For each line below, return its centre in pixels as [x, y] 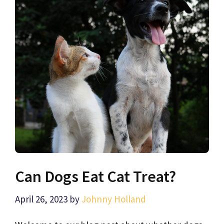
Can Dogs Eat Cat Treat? [95, 176]
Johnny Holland [114, 199]
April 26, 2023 [41, 199]
